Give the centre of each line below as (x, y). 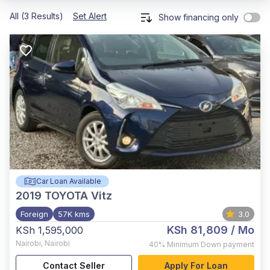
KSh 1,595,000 (49, 230)
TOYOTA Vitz (78, 196)
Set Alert (90, 16)
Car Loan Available (68, 181)
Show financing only (199, 17)
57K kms (74, 214)
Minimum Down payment (211, 244)
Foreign (34, 214)
